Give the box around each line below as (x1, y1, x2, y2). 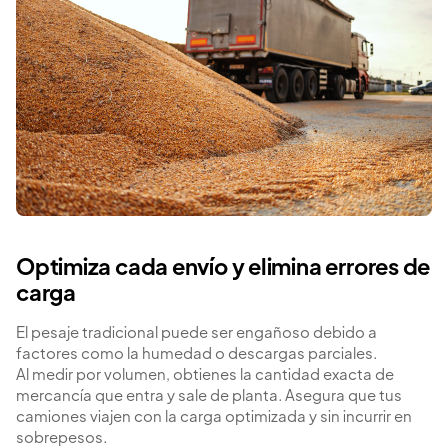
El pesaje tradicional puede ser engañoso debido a (16, 325, 377, 341)
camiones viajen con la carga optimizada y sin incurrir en (16, 409, 412, 425)
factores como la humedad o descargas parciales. (16, 346, 377, 362)
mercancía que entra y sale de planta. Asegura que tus (16, 388, 402, 404)
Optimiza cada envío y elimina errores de (16, 257, 431, 280)
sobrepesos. (16, 430, 107, 446)
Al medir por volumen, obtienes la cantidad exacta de (16, 367, 394, 383)
